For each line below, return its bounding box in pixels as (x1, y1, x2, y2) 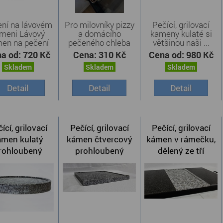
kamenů (165, 156, 197, 168)
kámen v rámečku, (146, 133, 216, 145)
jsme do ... (81, 45, 118, 57)
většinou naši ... (152, 36, 210, 48)
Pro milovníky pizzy (64, 18, 134, 30)
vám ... (5, 45, 30, 57)
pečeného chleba (68, 36, 130, 48)
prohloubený (75, 145, 124, 157)
